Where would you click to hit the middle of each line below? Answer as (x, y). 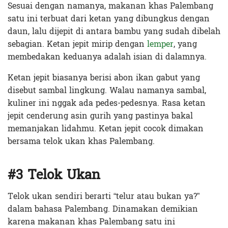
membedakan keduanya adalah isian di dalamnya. (107, 57)
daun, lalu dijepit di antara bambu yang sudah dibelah (114, 32)
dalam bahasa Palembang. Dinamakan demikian (103, 209)
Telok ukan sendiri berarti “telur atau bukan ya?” (104, 196)
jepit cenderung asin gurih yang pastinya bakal (100, 116)
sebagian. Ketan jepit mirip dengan (76, 44)
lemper (159, 44)
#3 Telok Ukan (54, 175)
